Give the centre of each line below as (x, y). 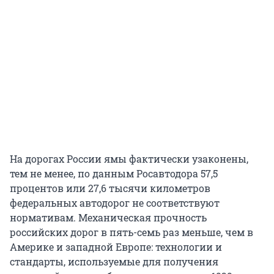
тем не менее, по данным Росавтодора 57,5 (114, 173)
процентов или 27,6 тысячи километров (110, 188)
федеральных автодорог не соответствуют (115, 202)
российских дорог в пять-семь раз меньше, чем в (131, 232)
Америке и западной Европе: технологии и (116, 246)
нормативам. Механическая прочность (108, 217)
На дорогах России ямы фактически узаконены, (129, 158)
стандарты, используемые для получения (114, 261)
